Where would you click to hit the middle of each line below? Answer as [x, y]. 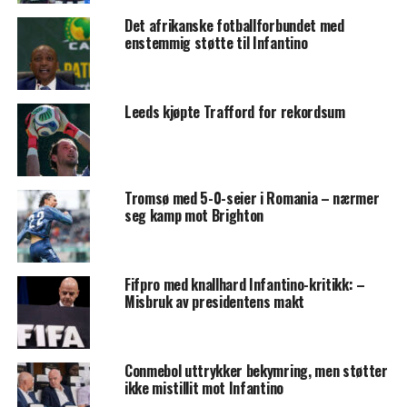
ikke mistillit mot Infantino [203, 388]
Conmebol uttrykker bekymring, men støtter [256, 371]
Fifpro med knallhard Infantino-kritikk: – [244, 285]
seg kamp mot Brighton [194, 216]
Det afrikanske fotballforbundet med [234, 26]
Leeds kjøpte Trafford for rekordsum [234, 112]
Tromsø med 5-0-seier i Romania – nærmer [252, 199]
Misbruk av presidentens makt [214, 302]
